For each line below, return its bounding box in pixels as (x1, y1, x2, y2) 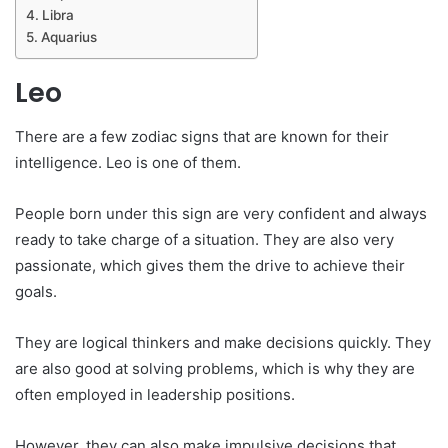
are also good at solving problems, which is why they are (15, 359, 415, 379)
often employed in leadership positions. (15, 385, 295, 405)
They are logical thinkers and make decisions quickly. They (15, 333, 431, 353)
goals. (15, 282, 57, 302)
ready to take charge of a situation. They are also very (15, 230, 394, 250)
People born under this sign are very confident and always (15, 204, 427, 224)
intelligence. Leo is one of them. (15, 153, 241, 173)
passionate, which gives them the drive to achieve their (15, 256, 405, 276)
